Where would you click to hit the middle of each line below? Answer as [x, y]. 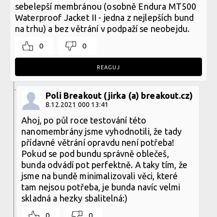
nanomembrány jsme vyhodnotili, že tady [102, 131]
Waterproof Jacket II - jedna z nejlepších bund [105, 17]
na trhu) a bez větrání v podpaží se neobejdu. [102, 28]
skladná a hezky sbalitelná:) [75, 198]
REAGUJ [108, 67]
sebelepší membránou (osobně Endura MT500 [106, 6]
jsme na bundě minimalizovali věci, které [100, 176]
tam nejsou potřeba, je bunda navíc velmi [101, 187]
